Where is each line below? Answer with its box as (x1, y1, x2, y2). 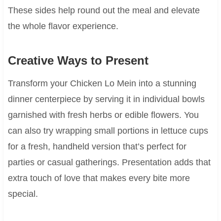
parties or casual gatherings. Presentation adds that (7, 157, 211, 167)
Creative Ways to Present (7, 53, 148, 67)
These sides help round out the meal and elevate (7, 5, 200, 15)
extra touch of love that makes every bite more (7, 173, 190, 183)
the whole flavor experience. (7, 21, 118, 31)
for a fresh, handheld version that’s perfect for (7, 141, 186, 151)
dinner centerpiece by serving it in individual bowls (7, 94, 205, 104)
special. (7, 188, 38, 199)
